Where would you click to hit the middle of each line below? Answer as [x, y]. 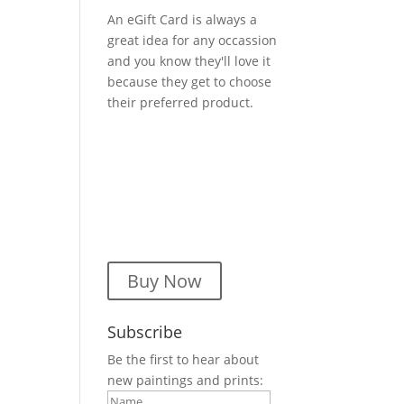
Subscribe [145, 332]
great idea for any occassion [193, 40]
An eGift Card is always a [183, 19]
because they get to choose [190, 82]
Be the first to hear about [184, 359]
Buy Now [165, 281]
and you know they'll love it [189, 61]
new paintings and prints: [186, 380]
